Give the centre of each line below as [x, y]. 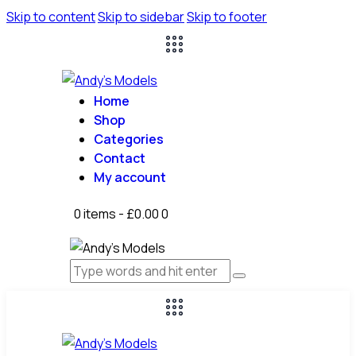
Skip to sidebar [141, 17]
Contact [120, 158]
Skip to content [51, 17]
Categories [129, 139]
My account [130, 177]
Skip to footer [227, 17]
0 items [95, 214]
